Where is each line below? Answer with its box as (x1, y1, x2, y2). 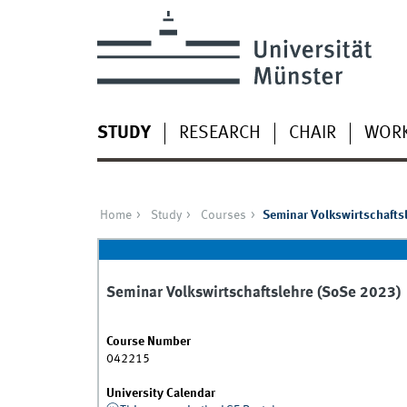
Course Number (105, 335, 191, 349)
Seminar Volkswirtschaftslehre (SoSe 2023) (105, 285, 401, 302)
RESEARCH (178, 124, 261, 143)
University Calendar (105, 387, 215, 401)
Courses (200, 208, 246, 222)
